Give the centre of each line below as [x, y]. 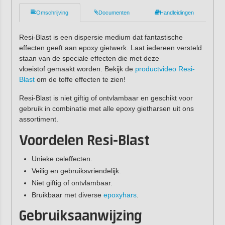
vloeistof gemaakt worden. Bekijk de [77, 69]
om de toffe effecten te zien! [80, 79]
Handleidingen [177, 12]
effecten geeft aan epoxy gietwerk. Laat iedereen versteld [110, 47]
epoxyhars [120, 195]
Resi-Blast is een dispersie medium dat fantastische [101, 37]
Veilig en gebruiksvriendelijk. [76, 171]
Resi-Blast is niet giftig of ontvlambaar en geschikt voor [106, 98]
